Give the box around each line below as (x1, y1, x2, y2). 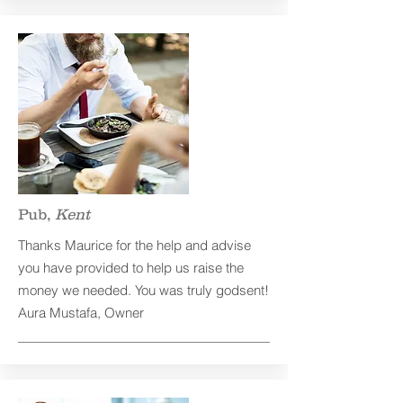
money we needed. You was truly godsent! (18, 282, 269, 299)
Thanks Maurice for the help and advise (18, 237, 251, 254)
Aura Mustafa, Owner (18, 304, 148, 321)
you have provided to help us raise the (18, 259, 244, 276)
